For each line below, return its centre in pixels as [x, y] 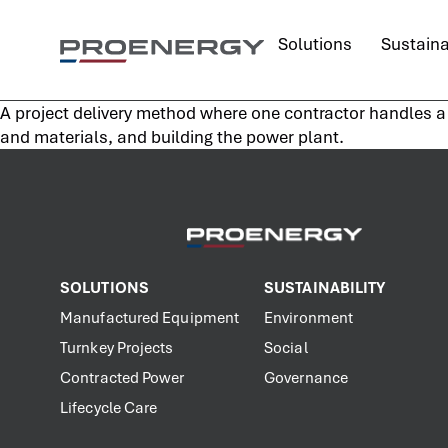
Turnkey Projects [117, 348]
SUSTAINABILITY [325, 288]
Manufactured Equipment [150, 318]
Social [286, 348]
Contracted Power [122, 378]
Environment [309, 318]
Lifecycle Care [109, 408]
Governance [306, 378]
